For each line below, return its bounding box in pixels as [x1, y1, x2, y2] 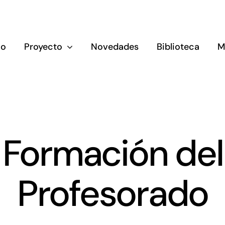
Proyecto [24, 41, 62, 53]
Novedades [90, 41, 139, 53]
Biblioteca [156, 41, 199, 53]
